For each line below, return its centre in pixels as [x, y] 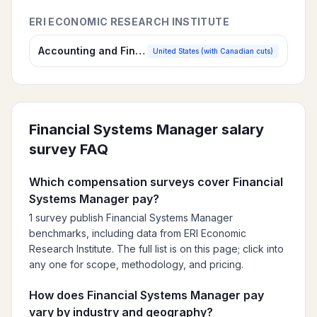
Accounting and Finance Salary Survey [140, 51]
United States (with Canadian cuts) [213, 51]
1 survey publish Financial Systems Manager [131, 218]
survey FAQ [69, 149]
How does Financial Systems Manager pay [146, 295]
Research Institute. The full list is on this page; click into [156, 249]
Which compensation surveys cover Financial [156, 182]
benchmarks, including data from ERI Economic [138, 233]
